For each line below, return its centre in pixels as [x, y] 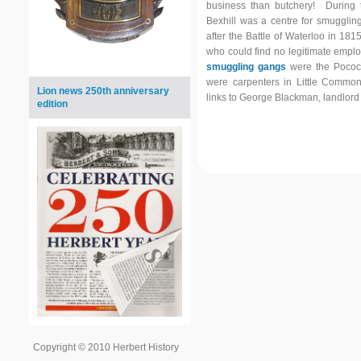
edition [52, 104]
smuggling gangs [246, 66]
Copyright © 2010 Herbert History [106, 347]
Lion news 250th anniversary [103, 91]
